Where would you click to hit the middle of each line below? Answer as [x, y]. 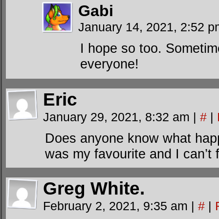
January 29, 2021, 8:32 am [118, 117]
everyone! [109, 64]
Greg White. [94, 188]
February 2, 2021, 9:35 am [117, 206]
